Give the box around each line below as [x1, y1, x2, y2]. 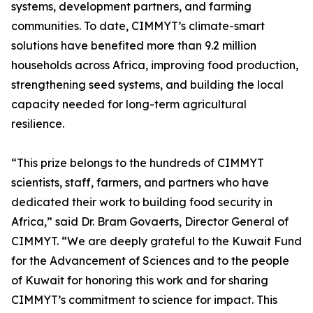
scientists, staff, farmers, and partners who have [11, 175, 269, 190]
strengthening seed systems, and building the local [11, 78, 284, 92]
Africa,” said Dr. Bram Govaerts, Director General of [11, 214, 289, 229]
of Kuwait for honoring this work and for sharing [11, 273, 268, 288]
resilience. [11, 117, 64, 131]
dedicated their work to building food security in [11, 195, 272, 210]
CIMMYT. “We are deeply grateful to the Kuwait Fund [11, 234, 302, 249]
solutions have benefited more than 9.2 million [11, 38, 256, 53]
